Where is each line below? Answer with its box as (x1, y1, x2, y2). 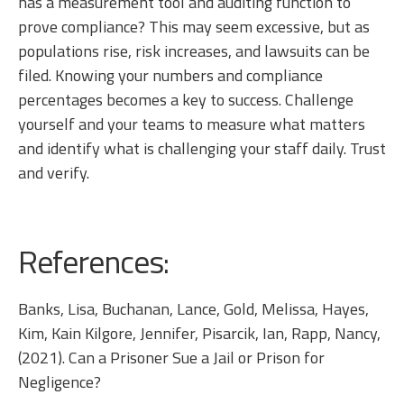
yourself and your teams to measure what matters (18, 111, 365, 136)
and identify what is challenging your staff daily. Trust (18, 135, 386, 161)
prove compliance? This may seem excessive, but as (18, 14, 370, 39)
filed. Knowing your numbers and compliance (18, 62, 323, 87)
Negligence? (18, 369, 105, 394)
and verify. (18, 160, 89, 185)
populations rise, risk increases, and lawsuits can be (18, 38, 370, 63)
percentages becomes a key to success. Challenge (18, 87, 353, 112)
